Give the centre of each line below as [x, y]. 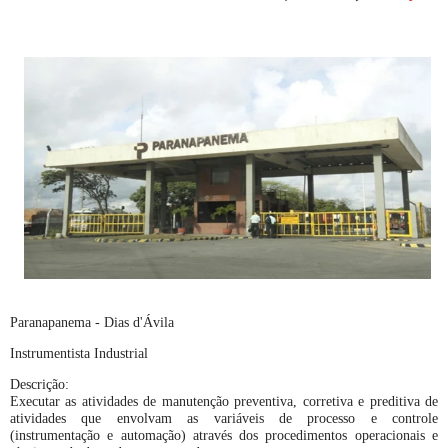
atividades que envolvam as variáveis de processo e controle [224, 419]
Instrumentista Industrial [79, 354]
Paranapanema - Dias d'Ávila [92, 323]
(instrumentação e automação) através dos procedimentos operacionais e [224, 436]
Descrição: [39, 385]
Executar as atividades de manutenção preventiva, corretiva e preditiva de [224, 402]
